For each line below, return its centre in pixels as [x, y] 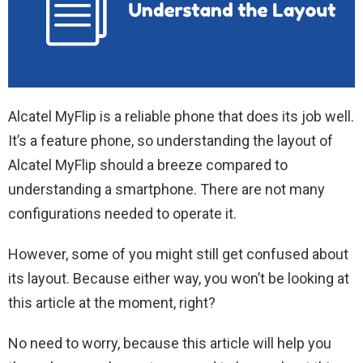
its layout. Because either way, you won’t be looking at [179, 278]
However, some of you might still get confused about [178, 254]
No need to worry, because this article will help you [170, 343]
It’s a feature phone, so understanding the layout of [171, 141]
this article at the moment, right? [112, 303]
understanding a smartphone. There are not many [167, 189]
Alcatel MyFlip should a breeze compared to [148, 165]
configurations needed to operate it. [122, 214]
